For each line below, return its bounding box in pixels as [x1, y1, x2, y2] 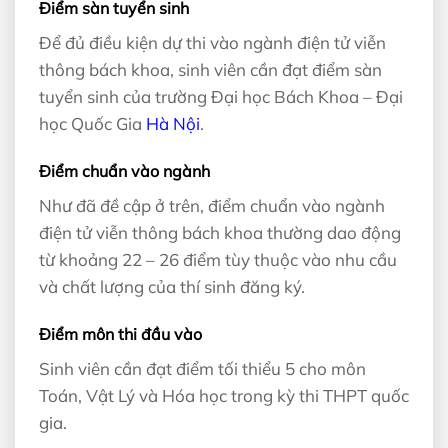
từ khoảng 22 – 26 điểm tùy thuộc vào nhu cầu [39, 249, 397, 271]
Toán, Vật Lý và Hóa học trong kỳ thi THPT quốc [39, 385, 409, 407]
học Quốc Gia [39, 113, 146, 135]
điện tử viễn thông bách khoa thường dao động [39, 222, 401, 244]
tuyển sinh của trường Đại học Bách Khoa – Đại [39, 86, 403, 108]
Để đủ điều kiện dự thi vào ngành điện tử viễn [39, 32, 386, 54]
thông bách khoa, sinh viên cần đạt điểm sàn [39, 59, 382, 81]
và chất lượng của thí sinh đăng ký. [39, 276, 305, 298]
